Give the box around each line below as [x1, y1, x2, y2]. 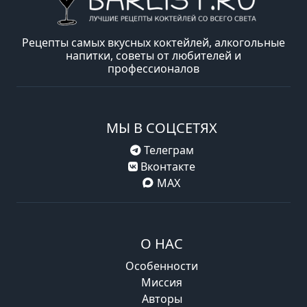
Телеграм [140, 142, 194, 158]
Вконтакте [138, 158, 195, 174]
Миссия [141, 274, 182, 290]
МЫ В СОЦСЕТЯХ [106, 118, 217, 137]
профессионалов [108, 60, 199, 76]
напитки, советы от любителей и [66, 47, 241, 63]
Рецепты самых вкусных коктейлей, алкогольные [22, 34, 285, 50]
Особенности [125, 258, 198, 273]
